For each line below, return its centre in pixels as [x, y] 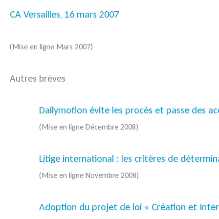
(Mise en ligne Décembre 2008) [89, 127]
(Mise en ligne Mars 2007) [51, 47]
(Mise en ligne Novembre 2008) [89, 175]
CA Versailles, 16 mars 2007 [64, 14]
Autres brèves [38, 78]
